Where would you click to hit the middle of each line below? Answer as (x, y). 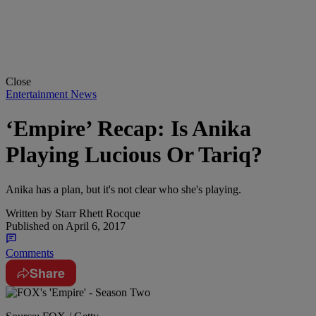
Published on (35, 226)
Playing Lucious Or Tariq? (134, 155)
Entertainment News (51, 94)
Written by (29, 213)
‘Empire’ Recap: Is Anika (128, 129)
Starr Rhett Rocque (96, 213)
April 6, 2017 (95, 226)
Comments (30, 253)
